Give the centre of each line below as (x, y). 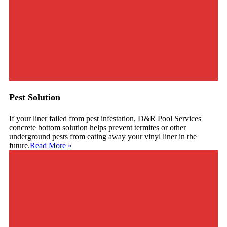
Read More (48, 146)
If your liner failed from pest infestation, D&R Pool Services (105, 119)
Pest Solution (35, 98)
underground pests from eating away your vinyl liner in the (103, 137)
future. (20, 146)
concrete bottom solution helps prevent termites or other (98, 128)
